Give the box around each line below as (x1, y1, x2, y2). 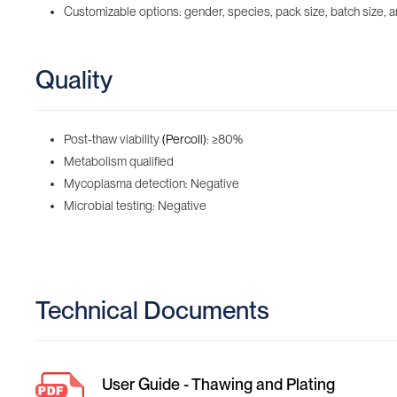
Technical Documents (35, 295, 269, 325)
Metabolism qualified (64, 154, 174, 168)
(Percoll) (160, 132, 206, 146)
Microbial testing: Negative (64, 198, 206, 213)
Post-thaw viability (64, 132, 160, 146)
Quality (35, 65, 113, 95)
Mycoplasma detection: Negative (64, 176, 239, 191)
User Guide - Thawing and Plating (102, 375, 335, 393)
